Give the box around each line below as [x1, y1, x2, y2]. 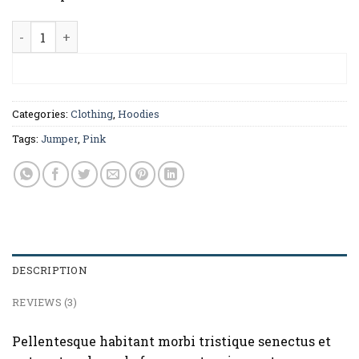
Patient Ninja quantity [11, 22, 145, 38]
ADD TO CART [135, 60, 224, 77]
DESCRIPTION [12, 264, 87, 277]
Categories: [12, 107, 71, 121]
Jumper [41, 132, 78, 146]
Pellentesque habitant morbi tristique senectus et [12, 333, 331, 350]
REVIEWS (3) [12, 296, 77, 309]
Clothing [71, 107, 113, 121]
